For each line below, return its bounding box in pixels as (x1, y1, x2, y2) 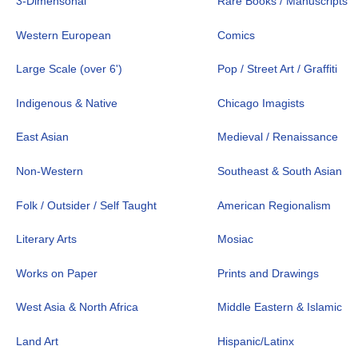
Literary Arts (15, 233, 77, 246)
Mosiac (217, 233, 254, 246)
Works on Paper (15, 266, 97, 280)
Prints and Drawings (217, 266, 320, 280)
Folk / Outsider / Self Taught (15, 198, 157, 212)
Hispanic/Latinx (217, 334, 295, 348)
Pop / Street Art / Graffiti (217, 62, 338, 76)
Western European (15, 28, 111, 42)
